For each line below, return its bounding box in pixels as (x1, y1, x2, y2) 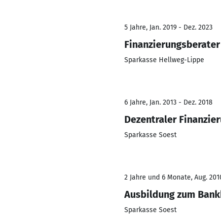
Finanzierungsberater (124, 38, 220, 50)
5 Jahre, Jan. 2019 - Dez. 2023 (124, 23, 213, 32)
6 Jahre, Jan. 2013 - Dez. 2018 (124, 98, 213, 107)
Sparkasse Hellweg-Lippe (124, 56, 204, 64)
